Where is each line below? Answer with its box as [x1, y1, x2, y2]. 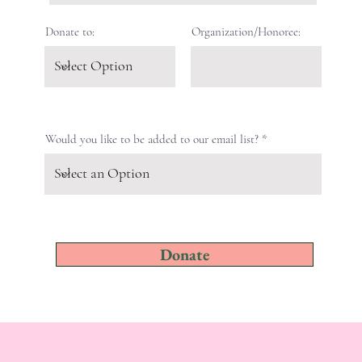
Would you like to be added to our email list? [45, 132, 259, 146]
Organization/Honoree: [192, 24, 301, 39]
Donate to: [45, 24, 95, 39]
